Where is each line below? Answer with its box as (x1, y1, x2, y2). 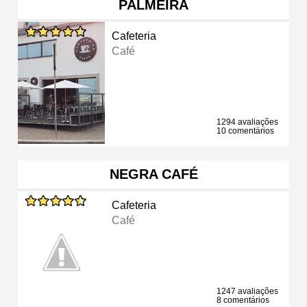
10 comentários (217, 125, 274, 136)
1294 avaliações (217, 116, 278, 127)
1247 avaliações (217, 286, 278, 296)
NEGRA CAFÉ (109, 166, 198, 182)
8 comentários (217, 295, 269, 305)
